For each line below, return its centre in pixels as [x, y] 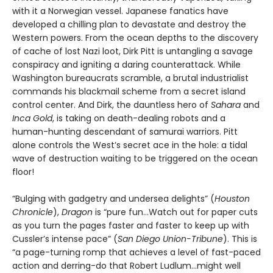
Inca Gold [32, 119]
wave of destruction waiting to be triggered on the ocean [135, 159]
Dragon [77, 212]
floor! [23, 172]
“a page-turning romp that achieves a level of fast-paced [136, 253]
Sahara [226, 105]
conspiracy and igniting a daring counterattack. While [126, 65]
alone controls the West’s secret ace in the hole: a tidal [130, 145]
